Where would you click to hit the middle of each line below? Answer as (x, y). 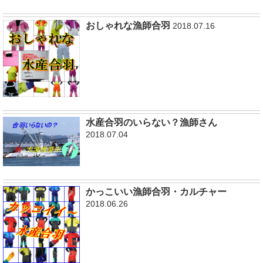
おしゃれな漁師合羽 (128, 25)
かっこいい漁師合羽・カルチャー (156, 191)
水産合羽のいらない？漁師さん (152, 123)
